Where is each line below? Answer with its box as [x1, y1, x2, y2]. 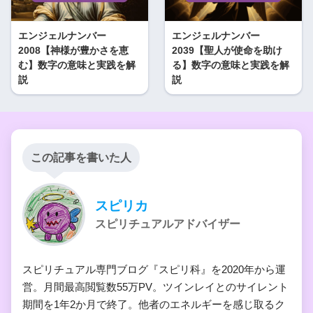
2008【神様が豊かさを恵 [18, 44, 129, 56]
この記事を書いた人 [31, 151, 131, 163]
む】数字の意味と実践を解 [18, 59, 136, 71]
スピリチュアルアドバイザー [95, 217, 240, 230]
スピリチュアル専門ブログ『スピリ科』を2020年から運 [22, 263, 286, 275]
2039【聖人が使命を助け [172, 44, 282, 56]
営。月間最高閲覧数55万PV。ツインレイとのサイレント [22, 280, 289, 293]
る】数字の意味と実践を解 [172, 59, 289, 71]
